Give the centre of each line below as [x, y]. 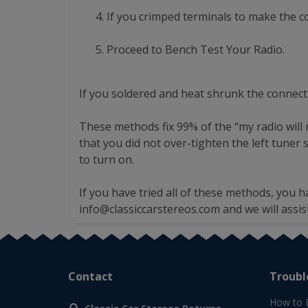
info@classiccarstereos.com [150, 209]
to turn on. [107, 159]
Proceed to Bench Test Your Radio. [196, 49]
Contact [90, 276]
